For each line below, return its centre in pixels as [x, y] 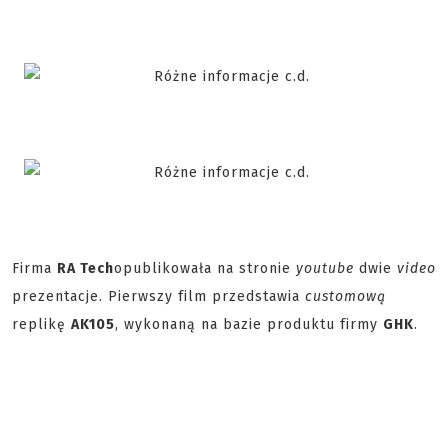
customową [345, 297]
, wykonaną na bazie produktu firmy [249, 325]
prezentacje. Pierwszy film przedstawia [158, 297]
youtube [325, 269]
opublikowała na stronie [205, 269]
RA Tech [85, 269]
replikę [41, 325]
